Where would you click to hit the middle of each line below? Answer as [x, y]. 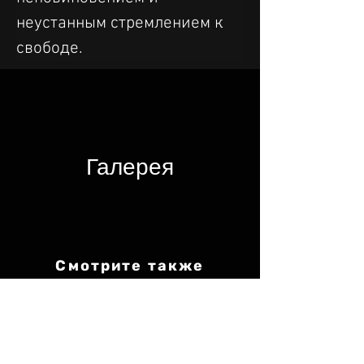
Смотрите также [130, 266]
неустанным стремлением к [122, 24]
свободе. [50, 49]
